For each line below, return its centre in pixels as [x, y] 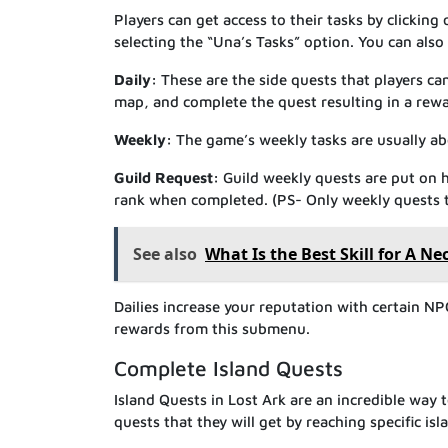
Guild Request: [168, 177]
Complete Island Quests [228, 367]
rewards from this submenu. [212, 328]
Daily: [135, 79]
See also [165, 253]
